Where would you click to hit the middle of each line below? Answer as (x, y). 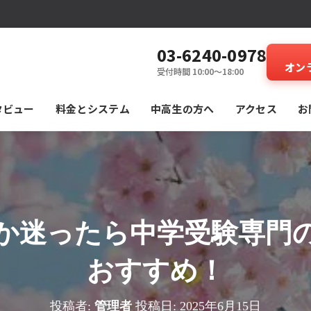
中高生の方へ (182, 109)
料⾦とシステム (92, 109)
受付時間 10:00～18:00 (200, 71)
